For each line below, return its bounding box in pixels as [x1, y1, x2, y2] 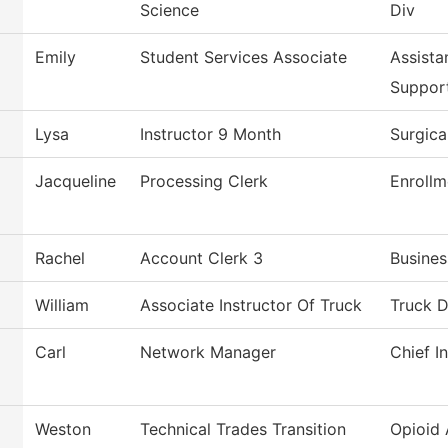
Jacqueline [35, 171, 116, 192]
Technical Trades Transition [140, 419, 346, 440]
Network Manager [140, 342, 276, 363]
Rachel [35, 248, 85, 269]
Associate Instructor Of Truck [140, 295, 362, 316]
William [35, 295, 89, 316]
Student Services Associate [140, 47, 347, 68]
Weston [35, 419, 91, 440]
